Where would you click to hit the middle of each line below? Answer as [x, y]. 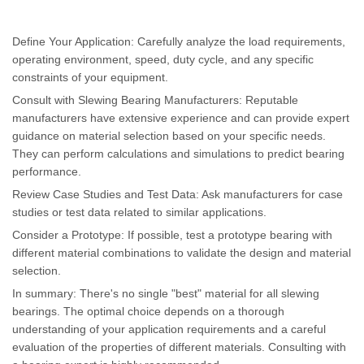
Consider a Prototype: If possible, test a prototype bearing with [172, 234]
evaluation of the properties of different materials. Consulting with [179, 347]
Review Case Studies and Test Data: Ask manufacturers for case [178, 194]
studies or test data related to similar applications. [139, 212]
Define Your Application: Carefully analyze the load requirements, [179, 41]
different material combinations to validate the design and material [182, 252]
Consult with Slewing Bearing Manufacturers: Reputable [155, 100]
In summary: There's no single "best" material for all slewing [166, 293]
